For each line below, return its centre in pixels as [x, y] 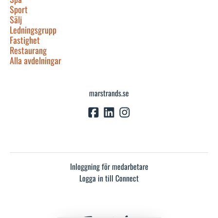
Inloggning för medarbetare [109, 167]
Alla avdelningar [36, 60]
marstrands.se [109, 93]
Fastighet [25, 40]
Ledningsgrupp [33, 29]
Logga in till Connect [109, 178]
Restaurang [28, 50]
